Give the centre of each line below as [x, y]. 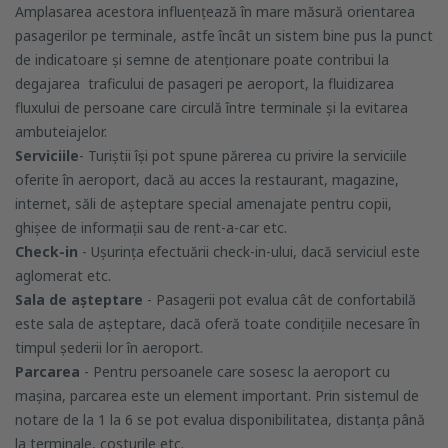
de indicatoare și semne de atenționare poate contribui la [202, 60]
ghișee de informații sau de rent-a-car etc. [151, 228]
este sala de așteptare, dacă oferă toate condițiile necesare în [217, 324]
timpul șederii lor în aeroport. [109, 348]
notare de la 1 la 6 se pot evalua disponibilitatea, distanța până [220, 420]
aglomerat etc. [63, 276]
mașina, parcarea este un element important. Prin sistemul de [217, 396]
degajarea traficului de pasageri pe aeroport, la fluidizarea [204, 84]
